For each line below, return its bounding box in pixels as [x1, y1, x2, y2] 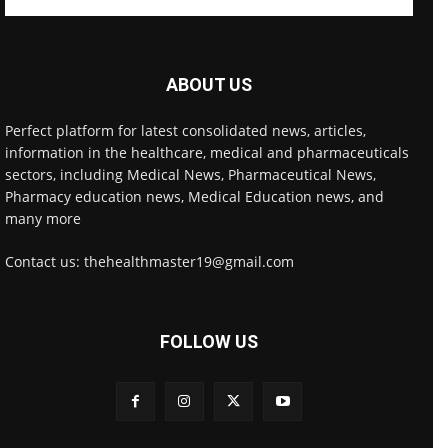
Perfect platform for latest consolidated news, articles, [5, 120, 366, 140]
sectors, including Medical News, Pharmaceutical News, [5, 164, 376, 184]
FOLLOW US [160, 330, 258, 352]
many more [5, 208, 81, 228]
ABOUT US [166, 73, 252, 95]
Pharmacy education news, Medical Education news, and [5, 186, 384, 206]
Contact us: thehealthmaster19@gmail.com [5, 251, 294, 271]
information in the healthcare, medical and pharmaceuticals [5, 142, 409, 162]
